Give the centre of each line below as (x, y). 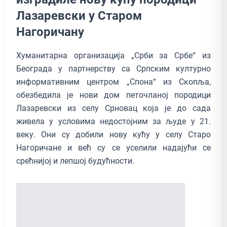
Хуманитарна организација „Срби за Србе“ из (113, 55)
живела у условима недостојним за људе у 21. (113, 121)
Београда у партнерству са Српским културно (113, 68)
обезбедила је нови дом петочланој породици (113, 95)
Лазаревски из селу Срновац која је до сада (113, 108)
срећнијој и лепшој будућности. (75, 161)
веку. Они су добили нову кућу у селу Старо (113, 134)
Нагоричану (50, 32)
